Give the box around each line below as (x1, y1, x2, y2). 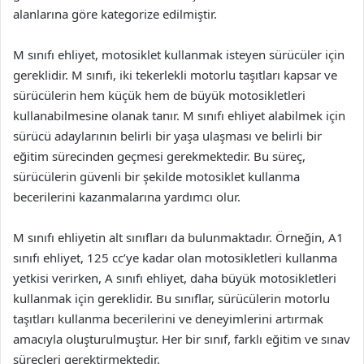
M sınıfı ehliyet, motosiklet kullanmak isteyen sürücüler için (13, 45, 344, 63)
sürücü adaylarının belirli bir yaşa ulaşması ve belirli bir (13, 127, 322, 144)
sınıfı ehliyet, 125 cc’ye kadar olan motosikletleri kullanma (13, 249, 337, 266)
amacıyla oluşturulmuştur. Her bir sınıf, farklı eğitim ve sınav (13, 330, 350, 347)
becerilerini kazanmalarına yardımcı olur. (13, 188, 240, 205)
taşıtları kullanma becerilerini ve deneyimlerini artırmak (13, 310, 323, 327)
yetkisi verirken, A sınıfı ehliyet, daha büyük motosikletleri (13, 269, 336, 286)
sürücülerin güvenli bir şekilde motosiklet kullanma (13, 167, 300, 184)
